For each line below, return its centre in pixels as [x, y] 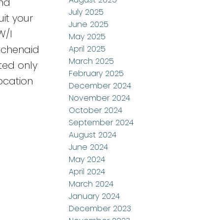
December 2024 [100, 86]
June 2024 [89, 147]
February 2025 [96, 74]
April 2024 [87, 172]
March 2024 [91, 184]
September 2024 [101, 123]
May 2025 [87, 37]
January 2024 [95, 196]
